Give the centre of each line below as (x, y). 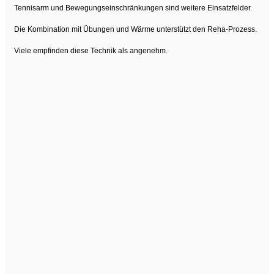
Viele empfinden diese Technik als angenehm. (91, 50)
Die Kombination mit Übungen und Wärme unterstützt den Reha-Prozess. (135, 29)
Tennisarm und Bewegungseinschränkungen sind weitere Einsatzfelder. (133, 8)
